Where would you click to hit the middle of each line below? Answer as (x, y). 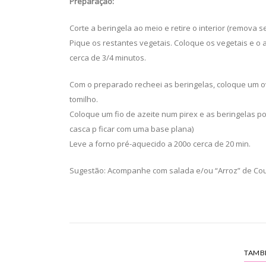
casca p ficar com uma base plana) (132, 129)
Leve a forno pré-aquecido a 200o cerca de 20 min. (160, 144)
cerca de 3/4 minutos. (108, 58)
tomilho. (84, 99)
